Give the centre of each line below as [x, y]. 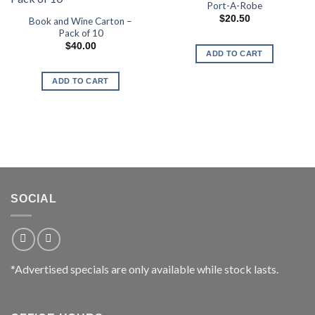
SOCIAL [34, 198]
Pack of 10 [81, 33]
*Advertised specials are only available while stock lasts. [144, 269]
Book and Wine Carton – [81, 21]
